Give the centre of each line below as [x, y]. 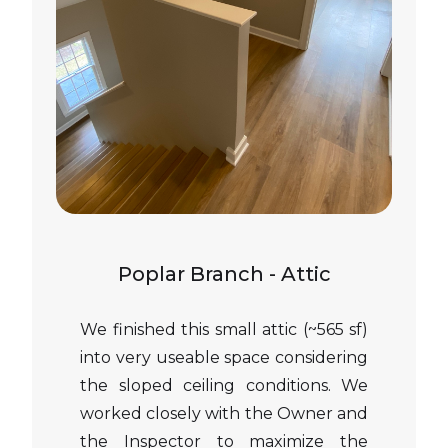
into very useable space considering [224, 357]
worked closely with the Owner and [224, 413]
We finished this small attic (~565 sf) [224, 329]
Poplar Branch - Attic [224, 274]
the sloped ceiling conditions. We [224, 385]
